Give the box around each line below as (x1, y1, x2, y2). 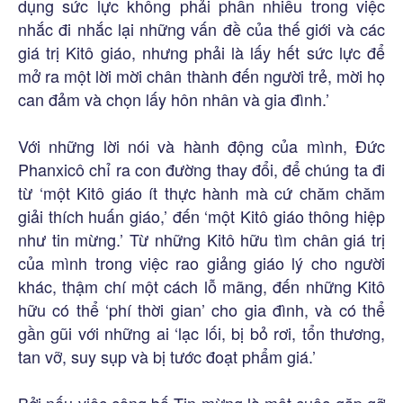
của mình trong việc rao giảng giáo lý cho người (18, 251, 385, 275)
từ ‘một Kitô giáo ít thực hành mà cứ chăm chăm (18, 181, 385, 205)
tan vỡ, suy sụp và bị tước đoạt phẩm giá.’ (18, 345, 316, 369)
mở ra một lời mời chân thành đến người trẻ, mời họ (18, 64, 385, 88)
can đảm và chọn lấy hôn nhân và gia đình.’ (18, 87, 329, 112)
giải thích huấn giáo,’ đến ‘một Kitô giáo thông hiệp (18, 204, 385, 228)
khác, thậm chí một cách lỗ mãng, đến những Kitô (18, 274, 385, 299)
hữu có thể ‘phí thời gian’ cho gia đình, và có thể (18, 298, 385, 322)
